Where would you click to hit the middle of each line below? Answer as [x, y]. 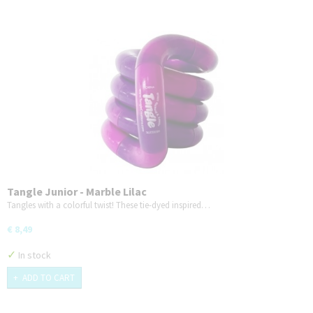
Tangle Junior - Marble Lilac [77, 191]
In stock [34, 255]
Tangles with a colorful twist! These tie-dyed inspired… [109, 205]
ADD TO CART [49, 277]
